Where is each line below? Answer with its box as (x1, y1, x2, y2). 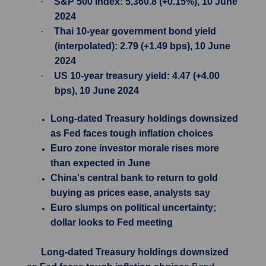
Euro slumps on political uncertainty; (50, 202, 216, 213)
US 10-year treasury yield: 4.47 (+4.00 (54, 71, 220, 81)
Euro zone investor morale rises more (50, 143, 219, 153)
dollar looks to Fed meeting (50, 217, 173, 227)
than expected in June (50, 158, 150, 168)
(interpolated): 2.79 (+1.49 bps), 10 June (55, 41, 230, 51)
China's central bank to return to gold (50, 173, 218, 183)
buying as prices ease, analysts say (50, 188, 210, 198)
